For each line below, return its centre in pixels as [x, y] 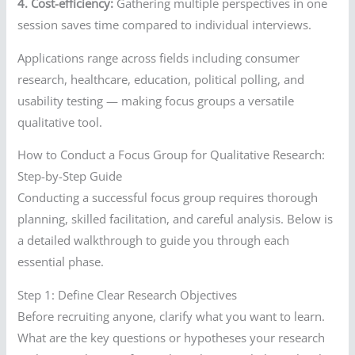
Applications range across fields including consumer [159, 57]
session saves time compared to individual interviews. [165, 25]
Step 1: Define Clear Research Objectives [128, 294]
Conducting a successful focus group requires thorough [168, 198]
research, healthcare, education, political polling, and [161, 79]
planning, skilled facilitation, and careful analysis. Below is [176, 219]
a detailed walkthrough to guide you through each [154, 240]
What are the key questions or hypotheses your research [172, 337]
